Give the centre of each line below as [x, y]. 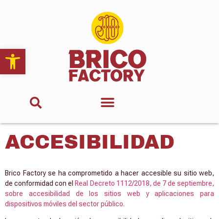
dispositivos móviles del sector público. [65, 204]
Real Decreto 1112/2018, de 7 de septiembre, [145, 183]
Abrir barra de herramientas [54, 53]
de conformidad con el [40, 183]
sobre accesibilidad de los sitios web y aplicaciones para [109, 193]
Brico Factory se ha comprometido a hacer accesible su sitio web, [109, 173]
